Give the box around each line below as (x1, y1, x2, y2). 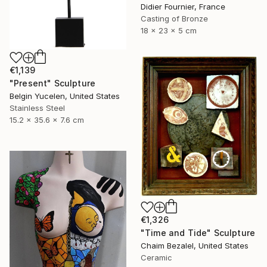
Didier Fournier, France (141, 2, 225, 12)
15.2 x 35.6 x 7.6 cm (10, 114, 84, 125)
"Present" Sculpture (10, 77, 96, 88)
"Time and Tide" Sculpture (141, 227, 255, 238)
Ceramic (141, 252, 172, 262)
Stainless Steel (10, 103, 65, 113)
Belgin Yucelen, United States (10, 91, 120, 101)
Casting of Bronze (141, 14, 208, 24)
